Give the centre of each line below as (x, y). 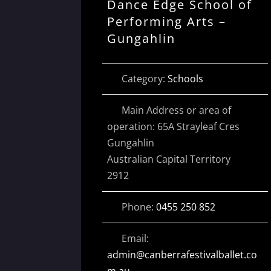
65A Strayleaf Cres (198, 126)
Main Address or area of (176, 110)
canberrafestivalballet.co (201, 254)
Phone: (139, 207)
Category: (144, 78)
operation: (132, 126)
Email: (135, 238)
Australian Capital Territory (168, 159)
